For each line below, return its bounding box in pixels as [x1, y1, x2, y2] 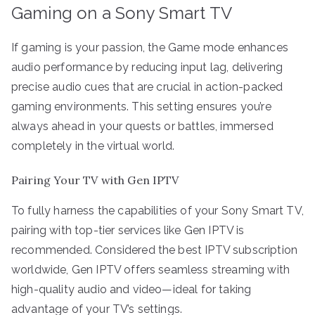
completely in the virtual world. [11, 139, 175, 153]
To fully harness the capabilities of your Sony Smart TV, [11, 203, 304, 217]
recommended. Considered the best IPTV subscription [11, 243, 298, 257]
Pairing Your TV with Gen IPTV [11, 172, 179, 187]
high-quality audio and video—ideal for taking [11, 282, 252, 296]
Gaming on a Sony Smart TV [11, 2, 232, 23]
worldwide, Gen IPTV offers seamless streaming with [11, 262, 290, 276]
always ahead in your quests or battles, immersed [11, 119, 274, 133]
